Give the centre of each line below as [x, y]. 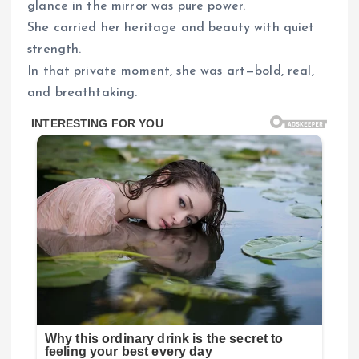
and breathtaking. [83, 93]
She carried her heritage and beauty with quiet [171, 28]
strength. [54, 49]
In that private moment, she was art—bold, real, [171, 71]
